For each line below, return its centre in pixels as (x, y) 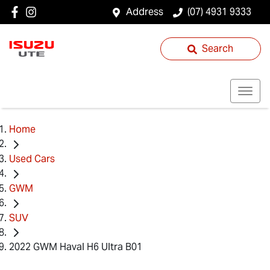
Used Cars (32, 159)
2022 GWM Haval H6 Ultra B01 (76, 247)
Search (218, 49)
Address (145, 12)
